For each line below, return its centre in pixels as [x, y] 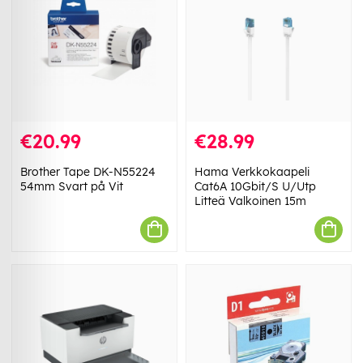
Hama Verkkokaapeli [252, 171]
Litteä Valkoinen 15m [250, 201]
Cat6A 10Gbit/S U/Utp [255, 186]
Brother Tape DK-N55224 [88, 171]
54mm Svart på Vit [72, 186]
